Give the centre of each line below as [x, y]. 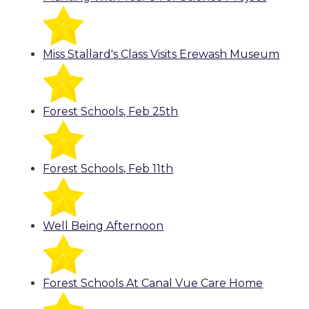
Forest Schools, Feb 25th [111, 112]
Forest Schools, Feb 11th [108, 169]
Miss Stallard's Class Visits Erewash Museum [161, 54]
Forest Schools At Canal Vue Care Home [153, 283]
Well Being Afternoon [103, 226]
